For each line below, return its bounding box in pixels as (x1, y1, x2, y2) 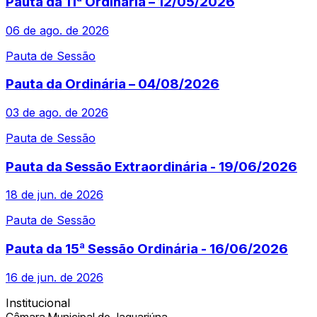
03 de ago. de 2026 (6, 105, 108, 120)
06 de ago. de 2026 (6, 23, 109, 38)
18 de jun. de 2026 (6, 188, 103, 202)
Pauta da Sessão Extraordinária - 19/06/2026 (6, 158, 297, 175)
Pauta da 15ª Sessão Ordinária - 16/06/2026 (6, 241, 288, 258)
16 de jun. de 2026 (6, 270, 103, 284)
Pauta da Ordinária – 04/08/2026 (6, 76, 219, 93)
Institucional (6, 295, 70, 310)
